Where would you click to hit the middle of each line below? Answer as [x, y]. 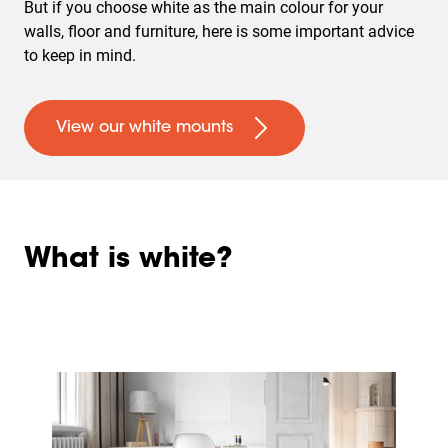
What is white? [128, 260]
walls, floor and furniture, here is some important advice [219, 31]
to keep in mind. [84, 55]
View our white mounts [144, 128]
